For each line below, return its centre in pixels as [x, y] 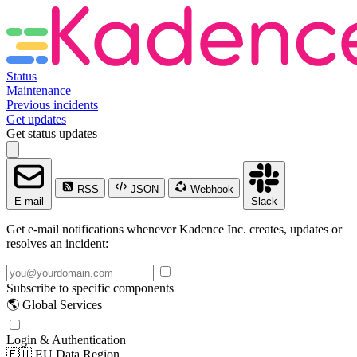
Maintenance [39, 90]
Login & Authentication [66, 340]
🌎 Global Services [54, 305]
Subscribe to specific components [90, 288]
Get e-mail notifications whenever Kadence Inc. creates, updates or [174, 229]
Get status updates [52, 133]
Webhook [210, 189]
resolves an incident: [57, 243]
